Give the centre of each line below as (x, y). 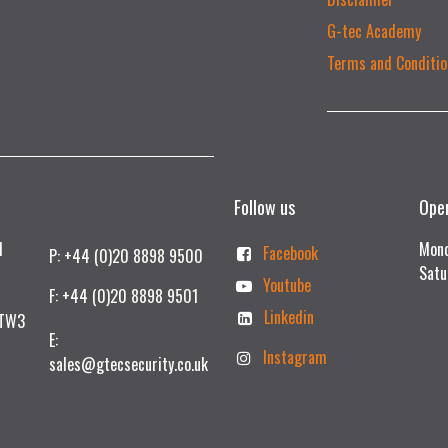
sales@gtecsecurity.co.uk (128, 363)
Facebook (290, 252)
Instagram (294, 356)
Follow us (264, 206)
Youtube (286, 284)
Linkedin (289, 316)
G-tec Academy (373, 30)
